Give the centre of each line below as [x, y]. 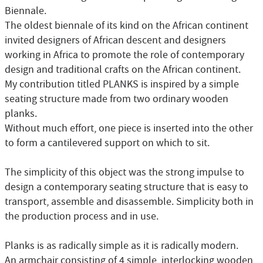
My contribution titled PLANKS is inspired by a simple [122, 85]
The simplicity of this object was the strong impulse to [124, 173]
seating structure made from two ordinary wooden [117, 99]
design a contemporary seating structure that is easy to [127, 187]
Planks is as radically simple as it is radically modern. [122, 246]
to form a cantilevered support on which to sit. [107, 143]
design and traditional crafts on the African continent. [123, 70]
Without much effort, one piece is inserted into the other [129, 129]
